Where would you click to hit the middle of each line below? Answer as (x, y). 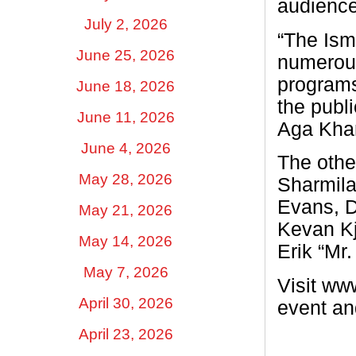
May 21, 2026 (126, 210)
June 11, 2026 (126, 117)
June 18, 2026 (126, 86)
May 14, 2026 (126, 241)
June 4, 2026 (126, 148)
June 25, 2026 (126, 55)
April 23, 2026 (126, 334)
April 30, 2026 (126, 303)
